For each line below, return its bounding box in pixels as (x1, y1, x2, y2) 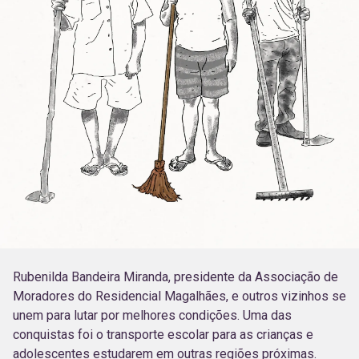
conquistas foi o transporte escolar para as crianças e (13, 326, 313, 342)
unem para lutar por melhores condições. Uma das (13, 307, 292, 323)
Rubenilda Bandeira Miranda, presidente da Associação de (13, 268, 338, 284)
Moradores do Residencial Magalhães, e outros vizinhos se (13, 288, 346, 304)
